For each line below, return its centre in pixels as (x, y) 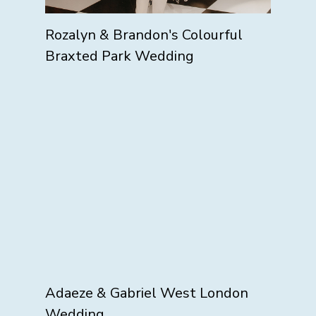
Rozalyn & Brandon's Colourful (144, 35)
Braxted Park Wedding (120, 56)
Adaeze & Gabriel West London (147, 293)
